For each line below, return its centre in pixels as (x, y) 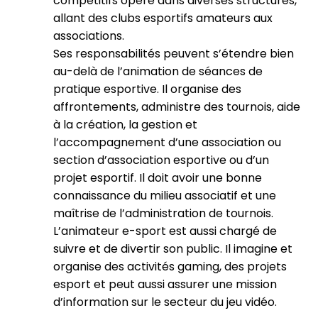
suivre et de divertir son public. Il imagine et (173, 249)
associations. (89, 36)
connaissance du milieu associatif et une (165, 196)
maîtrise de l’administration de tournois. (163, 213)
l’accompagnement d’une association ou (167, 142)
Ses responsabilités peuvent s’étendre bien (174, 54)
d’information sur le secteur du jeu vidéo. (165, 302)
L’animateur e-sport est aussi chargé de (165, 231)
